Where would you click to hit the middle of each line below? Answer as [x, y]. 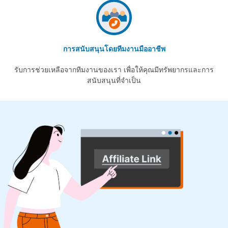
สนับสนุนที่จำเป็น [114, 80]
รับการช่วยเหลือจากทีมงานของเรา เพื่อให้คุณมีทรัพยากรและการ [114, 70]
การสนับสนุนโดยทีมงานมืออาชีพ [114, 49]
